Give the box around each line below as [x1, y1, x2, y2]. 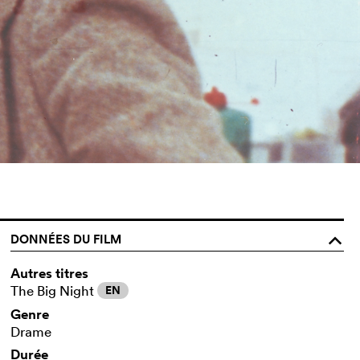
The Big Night [10, 281, 98, 299]
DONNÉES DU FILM [10, 230, 122, 247]
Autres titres [10, 264, 89, 282]
